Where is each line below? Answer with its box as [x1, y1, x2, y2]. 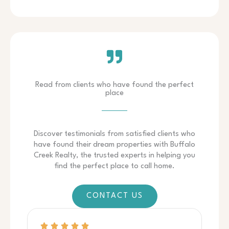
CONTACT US [86, 192, 143, 200]
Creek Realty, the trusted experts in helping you [34, 152, 195, 160]
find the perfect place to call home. [54, 163, 175, 171]
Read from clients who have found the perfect [35, 81, 194, 89]
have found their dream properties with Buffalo [34, 141, 195, 149]
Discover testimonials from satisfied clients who [34, 130, 195, 139]
